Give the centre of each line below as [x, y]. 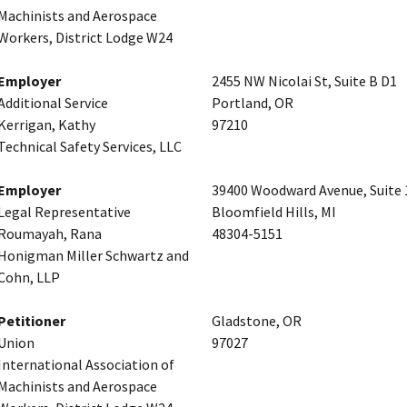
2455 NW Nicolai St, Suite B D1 [304, 80]
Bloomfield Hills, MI [274, 211]
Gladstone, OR [257, 320]
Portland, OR [253, 102]
